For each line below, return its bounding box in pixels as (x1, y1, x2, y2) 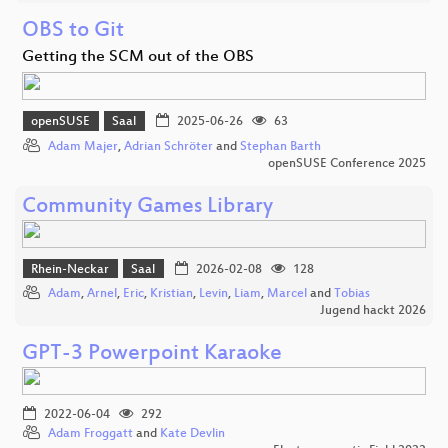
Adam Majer (48, 139, 118, 154)
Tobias (334, 287, 370, 302)
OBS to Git (22, 19, 124, 45)
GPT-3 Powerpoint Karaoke (22, 342, 282, 368)
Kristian (150, 287, 193, 302)
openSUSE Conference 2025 (268, 156, 426, 171)
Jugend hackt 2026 (320, 304, 426, 319)
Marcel (267, 287, 307, 302)
